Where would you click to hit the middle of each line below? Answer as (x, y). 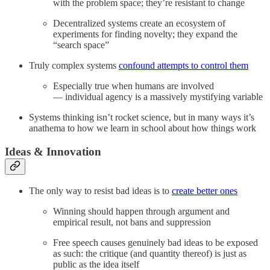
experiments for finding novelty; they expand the (145, 34)
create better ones (205, 191)
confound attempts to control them (184, 65)
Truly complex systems (74, 65)
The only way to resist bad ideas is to (100, 191)
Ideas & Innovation (53, 151)
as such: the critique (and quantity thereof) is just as (150, 254)
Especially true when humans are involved (133, 86)
